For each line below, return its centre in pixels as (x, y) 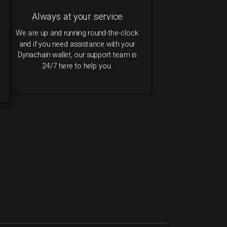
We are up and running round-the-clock (77, 33)
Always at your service (77, 17)
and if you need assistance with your (77, 44)
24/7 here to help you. (77, 66)
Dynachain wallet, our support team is (77, 55)
